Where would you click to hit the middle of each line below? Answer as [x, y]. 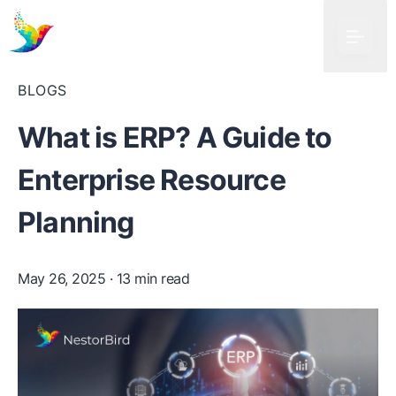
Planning [76, 222]
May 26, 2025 [61, 278]
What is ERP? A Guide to [175, 137]
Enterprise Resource [152, 180]
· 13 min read [147, 278]
